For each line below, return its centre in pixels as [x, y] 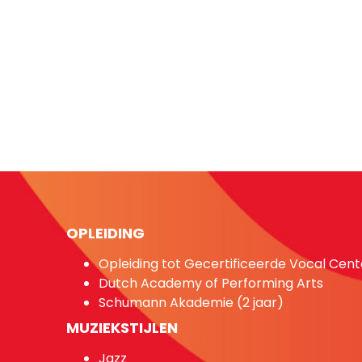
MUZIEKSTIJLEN [122, 327]
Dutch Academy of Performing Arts [211, 283]
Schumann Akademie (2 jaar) [191, 302]
